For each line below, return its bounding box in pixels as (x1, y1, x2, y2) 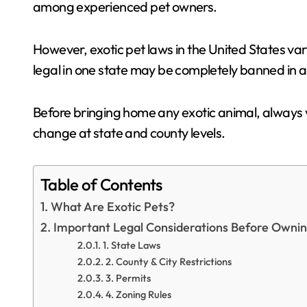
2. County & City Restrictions (106, 255, 232, 268)
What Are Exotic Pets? (50, 199, 175, 214)
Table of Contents (40, 174, 162, 195)
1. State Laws (103, 238, 161, 251)
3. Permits (106, 271, 151, 284)
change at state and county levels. (33, 124, 225, 141)
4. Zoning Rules (106, 288, 172, 301)
